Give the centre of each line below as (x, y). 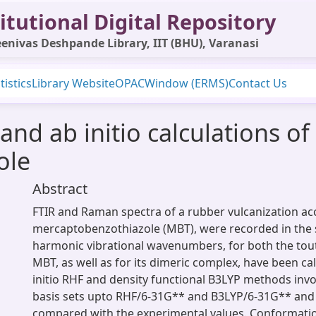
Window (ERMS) (187, 83)
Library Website (73, 83)
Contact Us (258, 83)
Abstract (60, 189)
